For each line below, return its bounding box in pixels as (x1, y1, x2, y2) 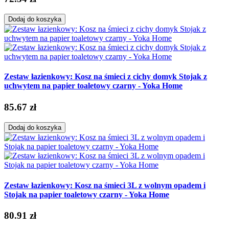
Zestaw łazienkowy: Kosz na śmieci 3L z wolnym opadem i (4, 180, 205, 190)
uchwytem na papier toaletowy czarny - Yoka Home (4, 81, 182, 90)
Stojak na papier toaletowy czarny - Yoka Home (4, 190, 169, 199)
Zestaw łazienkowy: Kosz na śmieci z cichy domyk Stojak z (4, 72, 207, 81)
